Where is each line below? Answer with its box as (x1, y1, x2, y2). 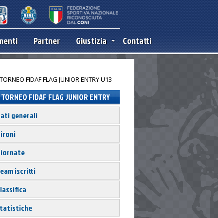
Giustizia (76, 35, 107, 47)
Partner (34, 35, 60, 47)
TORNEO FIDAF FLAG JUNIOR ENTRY (1, 91, 110, 102)
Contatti (123, 35, 151, 47)
